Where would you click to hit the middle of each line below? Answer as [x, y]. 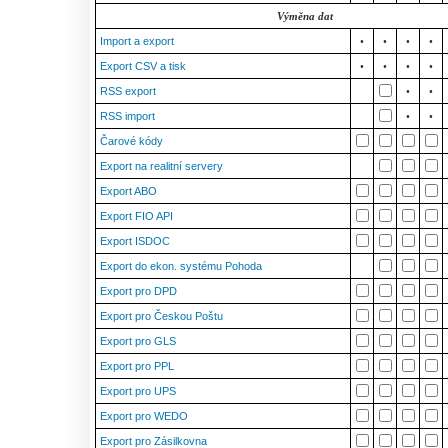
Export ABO [128, 191]
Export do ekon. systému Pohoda [181, 266]
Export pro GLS [138, 341]
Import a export [137, 41]
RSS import [127, 116]
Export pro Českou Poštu [161, 316]
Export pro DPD [138, 291]
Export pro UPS [138, 391]
